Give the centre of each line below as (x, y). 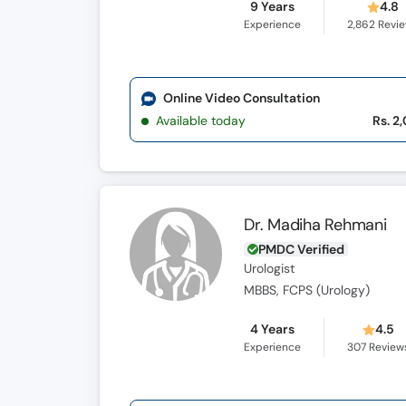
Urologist (270, 269)
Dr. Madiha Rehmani (315, 225)
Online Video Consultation (241, 98)
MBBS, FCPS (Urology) (307, 290)
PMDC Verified (302, 249)
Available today (201, 121)
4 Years (273, 329)
